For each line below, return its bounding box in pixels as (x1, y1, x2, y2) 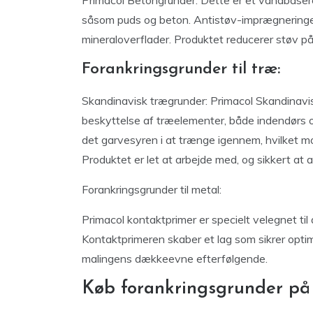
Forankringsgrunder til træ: (82, 61, 280, 78)
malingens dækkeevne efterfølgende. (82, 251, 268, 265)
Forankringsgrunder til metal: (82, 182, 221, 196)
